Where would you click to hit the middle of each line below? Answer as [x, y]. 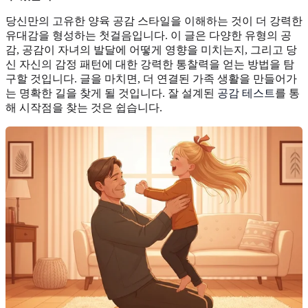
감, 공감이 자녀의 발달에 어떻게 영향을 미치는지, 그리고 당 [151, 49]
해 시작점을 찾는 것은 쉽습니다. [84, 107]
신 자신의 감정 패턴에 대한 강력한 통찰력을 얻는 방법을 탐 [150, 64]
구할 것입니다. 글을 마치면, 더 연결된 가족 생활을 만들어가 [151, 78]
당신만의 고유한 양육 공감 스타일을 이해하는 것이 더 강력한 [154, 21]
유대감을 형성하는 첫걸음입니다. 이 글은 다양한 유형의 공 [148, 35]
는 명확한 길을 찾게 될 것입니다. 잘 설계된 [111, 93]
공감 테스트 [246, 93]
